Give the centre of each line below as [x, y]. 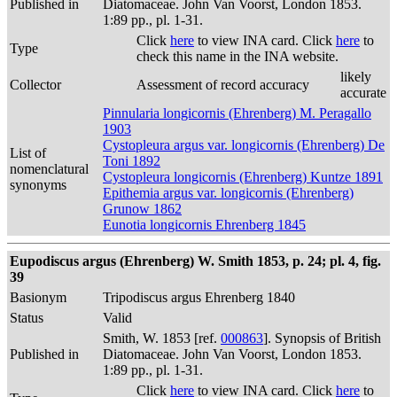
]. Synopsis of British [322, 338]
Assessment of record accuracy [223, 85]
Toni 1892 [132, 161]
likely [356, 77]
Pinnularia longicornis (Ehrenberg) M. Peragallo [237, 113]
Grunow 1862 [142, 209]
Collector [35, 85]
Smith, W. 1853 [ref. [162, 338]
